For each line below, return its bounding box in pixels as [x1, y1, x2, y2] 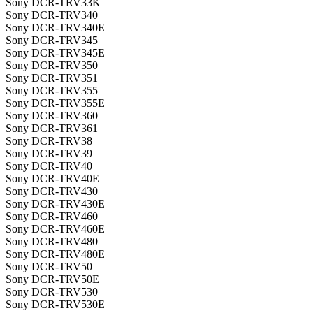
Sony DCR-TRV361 [6, 122, 98, 135]
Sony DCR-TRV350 [6, 59, 98, 72]
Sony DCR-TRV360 [6, 110, 98, 122]
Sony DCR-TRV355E [6, 97, 105, 110]
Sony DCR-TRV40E [6, 173, 99, 185]
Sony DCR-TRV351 [6, 72, 98, 85]
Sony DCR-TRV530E [6, 298, 105, 311]
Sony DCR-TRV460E [6, 223, 105, 235]
